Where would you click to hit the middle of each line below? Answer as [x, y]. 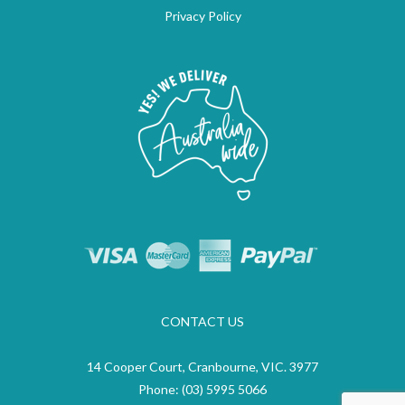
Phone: [160, 390]
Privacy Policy [202, 16]
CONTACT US [202, 322]
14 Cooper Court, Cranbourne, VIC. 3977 [202, 367]
